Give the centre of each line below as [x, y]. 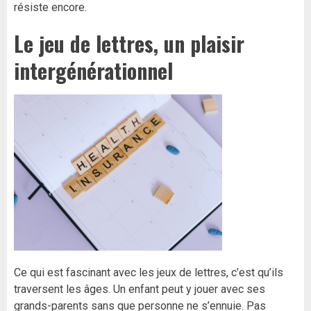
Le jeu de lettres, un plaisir [129, 43]
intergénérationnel [93, 70]
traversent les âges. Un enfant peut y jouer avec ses [140, 289]
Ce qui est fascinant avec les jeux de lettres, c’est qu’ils [149, 272]
